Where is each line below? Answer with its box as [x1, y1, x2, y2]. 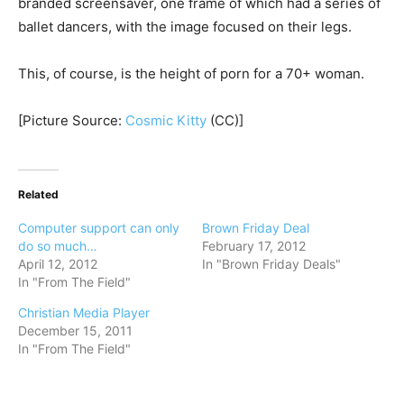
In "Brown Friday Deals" [202, 256, 341, 272]
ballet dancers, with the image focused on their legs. [18, 18, 352, 36]
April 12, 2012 [18, 256, 97, 272]
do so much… [18, 238, 97, 254]
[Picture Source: [18, 112, 125, 130]
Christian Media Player [18, 305, 150, 321]
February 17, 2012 [202, 238, 306, 254]
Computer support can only [18, 220, 179, 236]
